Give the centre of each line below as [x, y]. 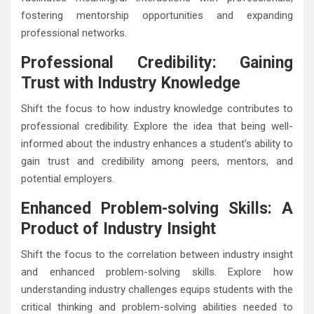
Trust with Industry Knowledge [131, 83]
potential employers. [68, 178]
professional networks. [74, 33]
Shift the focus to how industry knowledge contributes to [157, 108]
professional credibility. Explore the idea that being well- [157, 126]
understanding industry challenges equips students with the [157, 289]
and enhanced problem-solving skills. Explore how [157, 272]
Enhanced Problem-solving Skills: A [157, 208]
